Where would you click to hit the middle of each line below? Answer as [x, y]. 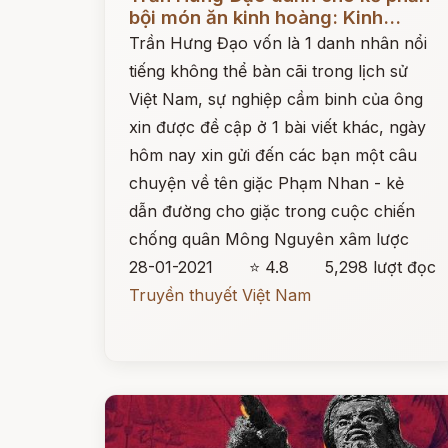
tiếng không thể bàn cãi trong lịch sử [268, 71]
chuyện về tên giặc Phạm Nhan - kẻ [266, 183]
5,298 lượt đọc [381, 267]
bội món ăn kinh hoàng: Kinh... [265, 17]
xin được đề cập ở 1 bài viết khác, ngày [277, 127]
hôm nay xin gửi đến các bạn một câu [273, 155]
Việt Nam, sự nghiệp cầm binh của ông [276, 99]
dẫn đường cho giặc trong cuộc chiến [272, 211]
